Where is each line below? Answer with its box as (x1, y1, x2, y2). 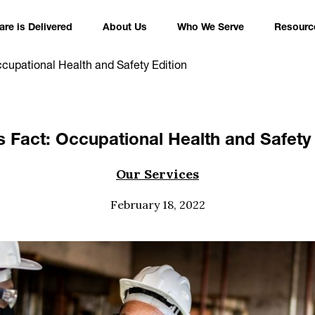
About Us (103, 22, 147, 33)
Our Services (116, 166, 199, 183)
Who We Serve (177, 22, 244, 33)
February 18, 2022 (110, 198, 205, 212)
